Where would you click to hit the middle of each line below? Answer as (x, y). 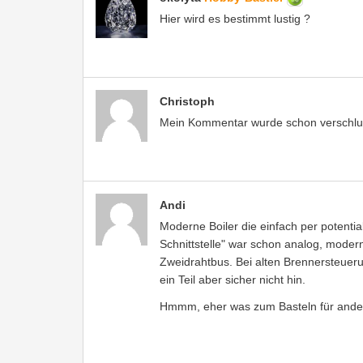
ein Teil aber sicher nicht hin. (233, 279)
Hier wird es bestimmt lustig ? (235, 18)
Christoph (187, 101)
